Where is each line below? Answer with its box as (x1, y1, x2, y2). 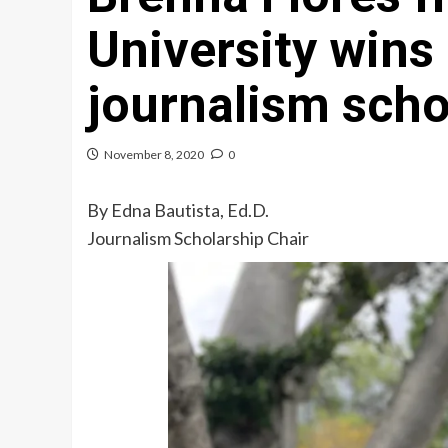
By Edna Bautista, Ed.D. (87, 199, 269, 222)
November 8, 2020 (104, 147, 204, 163)
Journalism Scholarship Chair (87, 227, 309, 250)
